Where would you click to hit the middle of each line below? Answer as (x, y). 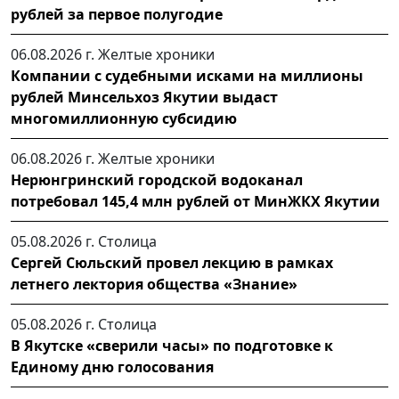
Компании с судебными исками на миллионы (187, 75)
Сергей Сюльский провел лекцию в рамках (172, 262)
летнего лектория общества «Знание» (154, 284)
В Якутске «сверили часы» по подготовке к (172, 345)
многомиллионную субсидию (124, 118)
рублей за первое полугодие (117, 14)
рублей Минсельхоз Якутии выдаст (144, 97)
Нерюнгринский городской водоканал (157, 179)
